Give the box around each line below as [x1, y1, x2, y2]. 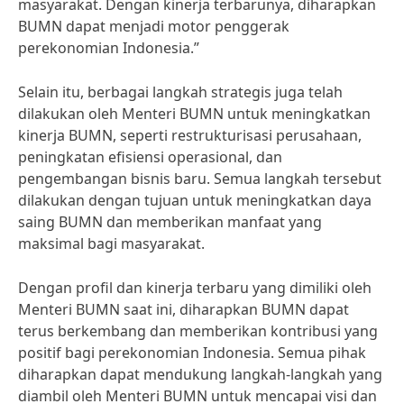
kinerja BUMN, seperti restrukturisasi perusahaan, [18, 125, 362, 145]
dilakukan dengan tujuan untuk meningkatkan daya [18, 190, 372, 210]
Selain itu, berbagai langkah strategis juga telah [18, 82, 343, 102]
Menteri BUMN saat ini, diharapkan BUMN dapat [18, 299, 349, 319]
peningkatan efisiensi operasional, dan [18, 147, 282, 167]
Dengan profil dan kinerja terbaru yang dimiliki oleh [18, 278, 372, 298]
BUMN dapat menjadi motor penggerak [18, 16, 289, 36]
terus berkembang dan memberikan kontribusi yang [18, 321, 378, 341]
